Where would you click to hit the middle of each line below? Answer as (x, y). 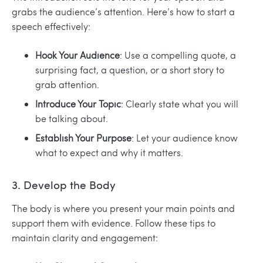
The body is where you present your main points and (123, 208)
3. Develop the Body (64, 184)
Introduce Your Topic (78, 104)
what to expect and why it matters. (109, 153)
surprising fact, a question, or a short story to (130, 70)
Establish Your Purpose (83, 138)
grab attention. (67, 85)
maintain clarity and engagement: (85, 238)
